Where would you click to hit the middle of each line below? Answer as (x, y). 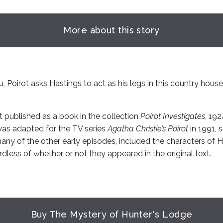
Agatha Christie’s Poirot (148, 129)
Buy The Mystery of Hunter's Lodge (111, 214)
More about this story (111, 30)
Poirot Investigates (173, 116)
